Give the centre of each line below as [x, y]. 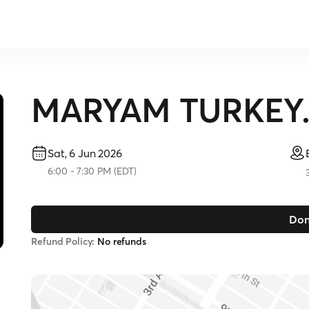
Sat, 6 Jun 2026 [85, 153]
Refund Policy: [63, 241]
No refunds [120, 241]
